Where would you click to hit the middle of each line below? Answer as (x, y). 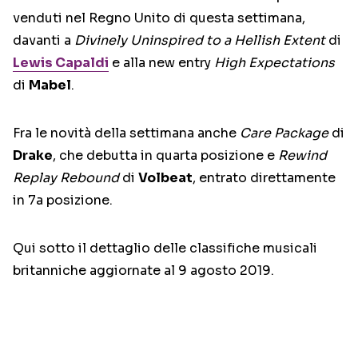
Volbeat (165, 178)
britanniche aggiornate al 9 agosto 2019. (143, 271)
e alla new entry (161, 63)
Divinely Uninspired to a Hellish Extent (200, 41)
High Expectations (274, 63)
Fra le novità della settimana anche (126, 133)
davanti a (44, 41)
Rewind (302, 156)
